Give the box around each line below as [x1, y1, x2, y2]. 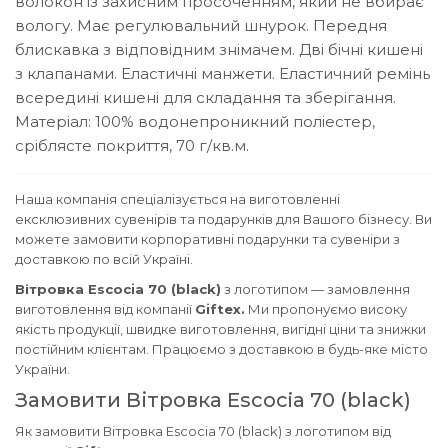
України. [15, 361, 70, 378]
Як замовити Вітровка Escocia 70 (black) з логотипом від [15, 423, 391, 440]
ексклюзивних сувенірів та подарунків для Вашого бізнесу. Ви [15, 211, 432, 228]
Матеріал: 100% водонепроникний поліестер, [15, 112, 375, 132]
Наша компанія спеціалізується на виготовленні [15, 191, 340, 208]
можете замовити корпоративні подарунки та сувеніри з [15, 231, 400, 248]
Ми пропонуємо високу [245, 301, 407, 318]
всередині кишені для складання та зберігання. [15, 88, 396, 108]
